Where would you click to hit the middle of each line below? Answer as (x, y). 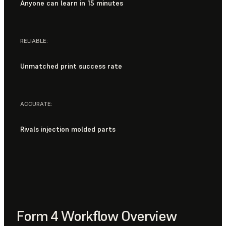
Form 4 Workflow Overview (97, 216)
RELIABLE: (34, 40)
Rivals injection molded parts (68, 129)
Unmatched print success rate (71, 66)
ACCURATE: (36, 103)
